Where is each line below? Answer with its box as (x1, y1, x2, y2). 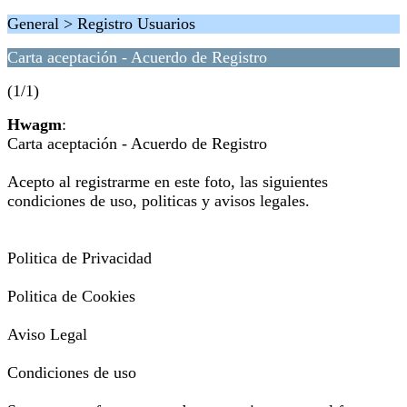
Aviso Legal (7, 325, 87, 343)
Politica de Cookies (7, 287, 135, 305)
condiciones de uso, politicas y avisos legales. (7, 192, 310, 210)
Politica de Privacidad (7, 249, 152, 267)
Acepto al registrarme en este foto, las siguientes (7, 173, 328, 191)
